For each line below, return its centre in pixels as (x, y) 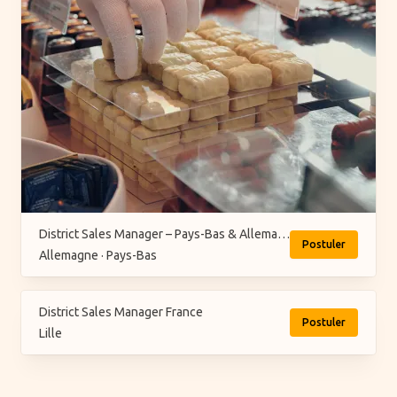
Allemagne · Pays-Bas (98, 255)
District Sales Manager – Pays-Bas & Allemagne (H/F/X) (284, 234)
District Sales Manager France (121, 312)
